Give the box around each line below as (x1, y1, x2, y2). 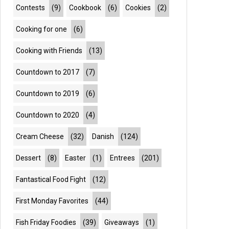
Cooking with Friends (16, 47, 83, 55)
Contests (16, 4, 45, 12)
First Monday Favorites (16, 197, 89, 205)
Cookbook (69, 4, 102, 12)
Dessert (16, 154, 41, 162)
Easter (65, 154, 86, 162)
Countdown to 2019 (16, 89, 80, 98)
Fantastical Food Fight (16, 175, 86, 184)
